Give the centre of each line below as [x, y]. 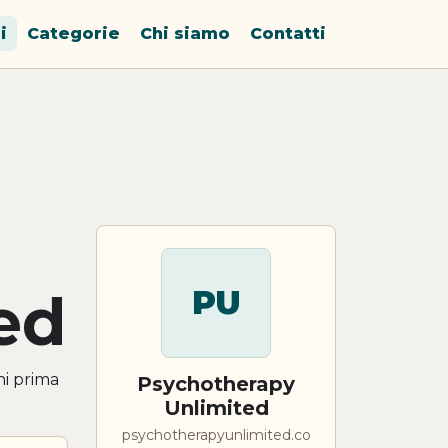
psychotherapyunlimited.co [216, 434]
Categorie [73, 34]
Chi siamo [185, 34]
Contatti [288, 34]
